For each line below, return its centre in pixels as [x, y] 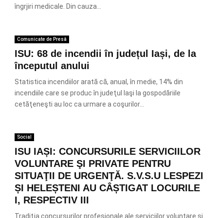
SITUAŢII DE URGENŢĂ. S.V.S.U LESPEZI [109, 176]
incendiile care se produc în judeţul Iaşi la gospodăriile [98, 93]
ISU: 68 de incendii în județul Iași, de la [105, 54]
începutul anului [52, 66]
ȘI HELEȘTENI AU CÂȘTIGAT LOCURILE [107, 188]
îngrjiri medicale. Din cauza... [58, 6]
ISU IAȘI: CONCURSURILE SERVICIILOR [108, 151]
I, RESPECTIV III [52, 200]
